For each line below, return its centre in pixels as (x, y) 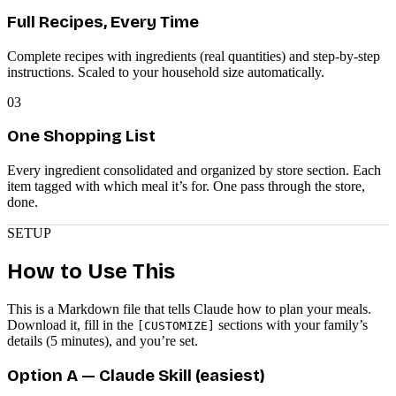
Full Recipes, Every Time (103, 22)
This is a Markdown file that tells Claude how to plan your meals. (189, 308)
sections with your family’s (293, 324)
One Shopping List (81, 137)
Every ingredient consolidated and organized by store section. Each (194, 171)
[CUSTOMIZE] (176, 325)
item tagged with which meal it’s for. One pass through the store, (186, 187)
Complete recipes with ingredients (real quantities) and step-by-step (194, 56)
